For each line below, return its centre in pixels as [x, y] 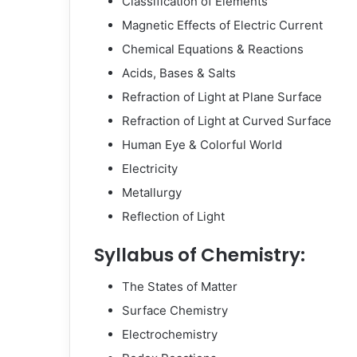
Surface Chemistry [175, 310]
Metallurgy [152, 192]
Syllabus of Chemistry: [200, 255]
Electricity [150, 168]
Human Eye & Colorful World [202, 144]
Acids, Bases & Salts [179, 73]
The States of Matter [180, 286]
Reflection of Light [173, 216]
